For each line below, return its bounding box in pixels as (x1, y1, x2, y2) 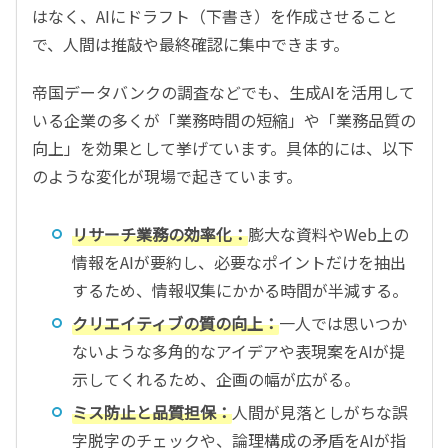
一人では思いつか (279, 310, 407, 335)
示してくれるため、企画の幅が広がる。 (72, 366, 360, 391)
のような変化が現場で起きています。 (32, 163, 302, 188)
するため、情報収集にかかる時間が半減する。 (72, 277, 408, 302)
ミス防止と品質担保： (72, 399, 232, 424)
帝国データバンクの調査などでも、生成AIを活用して (32, 79, 415, 104)
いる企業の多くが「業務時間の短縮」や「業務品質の (32, 107, 416, 132)
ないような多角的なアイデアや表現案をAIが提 (72, 338, 405, 363)
